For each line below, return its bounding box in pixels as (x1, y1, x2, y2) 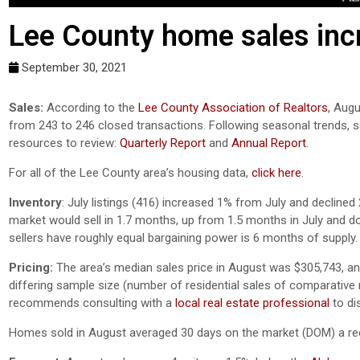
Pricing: (9, 260, 53, 275)
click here (252, 165, 301, 180)
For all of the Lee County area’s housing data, (9, 165, 252, 180)
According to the (47, 100, 138, 115)
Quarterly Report (120, 135, 206, 150)
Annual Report (231, 135, 306, 150)
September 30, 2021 (22, 59, 127, 75)
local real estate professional (175, 295, 329, 310)
